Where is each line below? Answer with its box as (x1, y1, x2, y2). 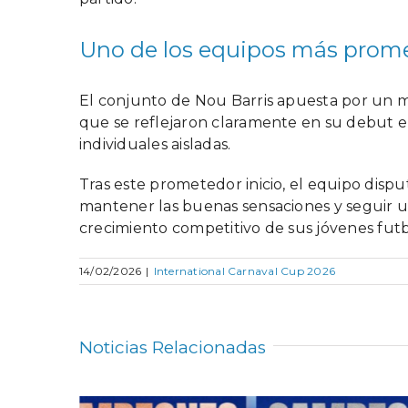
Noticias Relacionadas (79, 336, 266, 358)
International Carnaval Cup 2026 (153, 263, 336, 278)
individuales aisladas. (79, 135, 231, 153)
